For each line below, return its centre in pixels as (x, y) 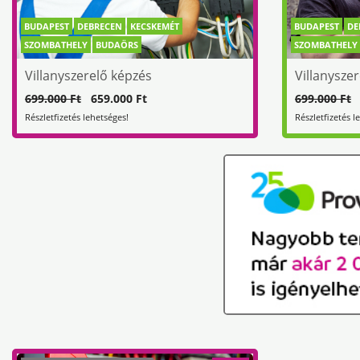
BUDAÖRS (117, 44)
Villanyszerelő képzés (88, 75)
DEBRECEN (100, 26)
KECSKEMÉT (155, 26)
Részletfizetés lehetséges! (77, 117)
